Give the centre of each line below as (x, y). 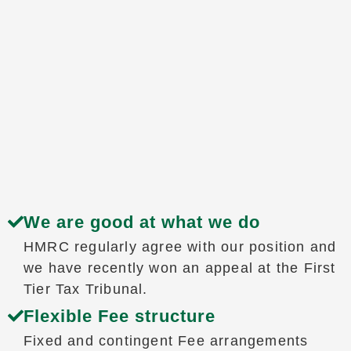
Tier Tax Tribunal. (85, 289)
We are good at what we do (141, 222)
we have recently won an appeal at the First (179, 268)
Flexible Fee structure (119, 316)
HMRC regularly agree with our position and (180, 246)
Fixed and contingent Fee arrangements (166, 340)
